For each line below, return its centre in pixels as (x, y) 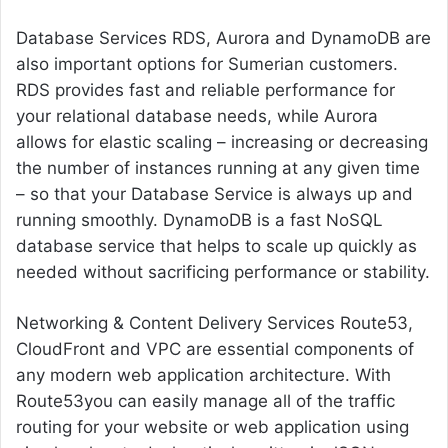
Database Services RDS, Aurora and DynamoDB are (223, 38)
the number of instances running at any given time (218, 168)
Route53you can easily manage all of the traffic (205, 401)
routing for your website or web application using (212, 427)
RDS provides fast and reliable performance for (205, 90)
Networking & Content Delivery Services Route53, (214, 323)
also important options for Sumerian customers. (207, 64)
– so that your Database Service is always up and (214, 194)
